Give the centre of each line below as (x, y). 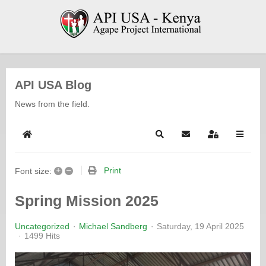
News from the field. (52, 104)
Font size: (33, 171)
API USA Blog (53, 85)
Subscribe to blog (219, 139)
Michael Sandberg (113, 226)
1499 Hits (42, 235)
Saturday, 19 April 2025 (200, 226)
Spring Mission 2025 (87, 200)
